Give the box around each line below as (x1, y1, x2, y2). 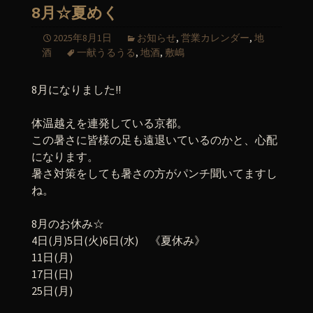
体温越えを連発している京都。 (31, 116, 188, 130)
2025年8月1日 (53, 31, 112, 44)
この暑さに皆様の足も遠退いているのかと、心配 (31, 133, 277, 147)
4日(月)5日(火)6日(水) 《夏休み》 (31, 233, 205, 247)
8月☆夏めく (31, 3, 119, 22)
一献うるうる (77, 46, 136, 59)
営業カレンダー (181, 31, 249, 44)
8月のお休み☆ (31, 217, 104, 231)
